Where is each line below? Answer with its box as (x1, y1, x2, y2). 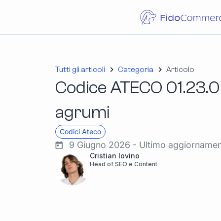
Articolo (166, 65, 194, 74)
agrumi (55, 102, 110, 122)
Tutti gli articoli (55, 65, 105, 74)
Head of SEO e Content (90, 160, 157, 168)
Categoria (118, 65, 153, 74)
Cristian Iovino (90, 151, 140, 160)
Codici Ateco (60, 127, 101, 136)
